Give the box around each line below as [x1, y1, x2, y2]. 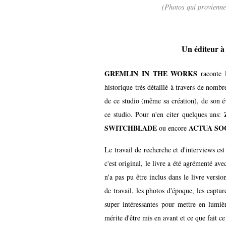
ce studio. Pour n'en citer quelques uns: [104, 109, 224, 119]
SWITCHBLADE [104, 122, 157, 133]
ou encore [157, 123, 189, 133]
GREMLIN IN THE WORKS [104, 68, 198, 79]
